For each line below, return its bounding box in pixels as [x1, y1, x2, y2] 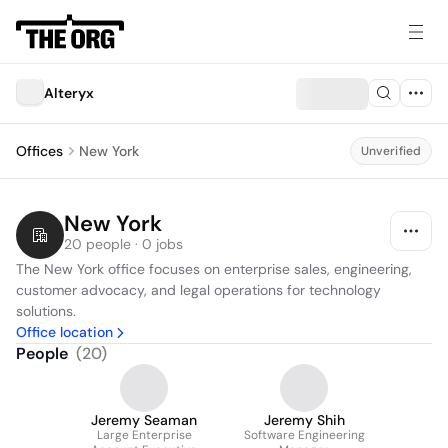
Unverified [360, 143, 421, 159]
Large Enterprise [96, 427, 192, 443]
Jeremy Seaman [91, 411, 197, 429]
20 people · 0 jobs [64, 235, 183, 253]
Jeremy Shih [263, 411, 345, 429]
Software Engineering [243, 427, 365, 443]
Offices [16, 142, 63, 160]
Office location [16, 323, 113, 341]
